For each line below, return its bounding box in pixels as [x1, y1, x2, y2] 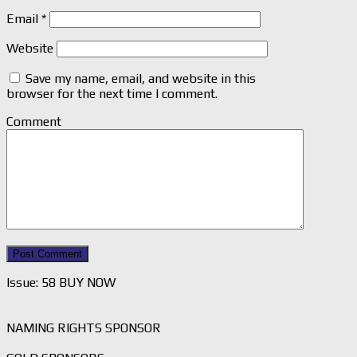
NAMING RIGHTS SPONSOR [6, 320, 161, 336]
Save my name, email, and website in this [25, 71, 256, 87]
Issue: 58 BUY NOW [6, 275, 116, 291]
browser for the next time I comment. [6, 86, 218, 102]
